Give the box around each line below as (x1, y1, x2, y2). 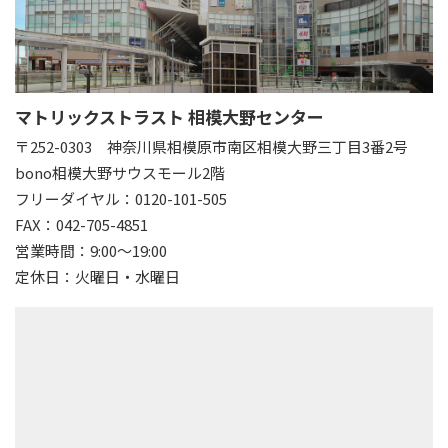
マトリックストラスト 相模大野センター (15, 103, 324, 129)
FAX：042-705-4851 (15, 213, 148, 235)
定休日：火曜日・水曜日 (15, 265, 180, 287)
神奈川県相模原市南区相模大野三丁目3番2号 (107, 135, 423, 157)
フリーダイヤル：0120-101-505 (15, 187, 227, 209)
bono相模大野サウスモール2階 (15, 161, 225, 183)
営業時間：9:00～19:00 (15, 239, 167, 261)
